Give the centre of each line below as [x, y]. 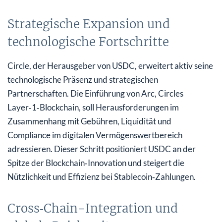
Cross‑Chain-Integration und [93, 208]
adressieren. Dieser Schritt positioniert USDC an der [102, 149]
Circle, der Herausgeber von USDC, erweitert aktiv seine [110, 65]
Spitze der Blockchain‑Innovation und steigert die [96, 163]
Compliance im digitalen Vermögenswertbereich [95, 135]
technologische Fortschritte [88, 42]
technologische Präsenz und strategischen [83, 79]
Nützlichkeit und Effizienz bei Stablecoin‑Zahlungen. [102, 176]
